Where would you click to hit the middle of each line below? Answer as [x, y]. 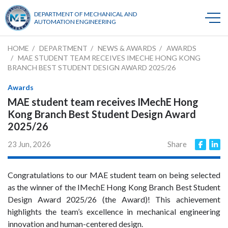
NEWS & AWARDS [127, 48]
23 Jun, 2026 [29, 144]
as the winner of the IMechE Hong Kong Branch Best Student [114, 187]
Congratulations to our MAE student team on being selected [114, 175]
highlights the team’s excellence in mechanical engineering [114, 211]
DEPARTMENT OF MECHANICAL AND [85, 14]
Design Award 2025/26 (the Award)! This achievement [114, 199]
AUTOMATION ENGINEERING [75, 22]
